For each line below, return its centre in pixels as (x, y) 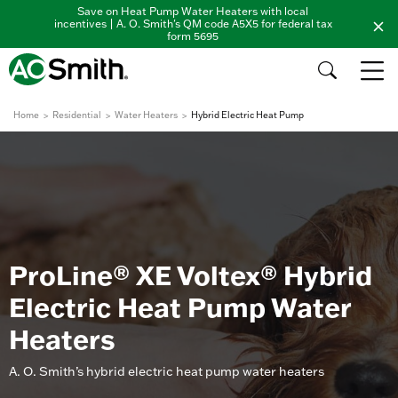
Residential (77, 115)
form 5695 (193, 36)
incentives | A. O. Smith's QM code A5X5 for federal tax (193, 24)
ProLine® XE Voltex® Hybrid (191, 275)
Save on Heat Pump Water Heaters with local (193, 11)
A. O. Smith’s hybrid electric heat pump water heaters (167, 371)
